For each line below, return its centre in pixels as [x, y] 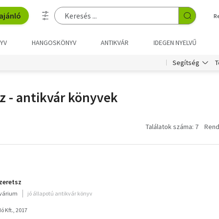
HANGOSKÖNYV [54, 43]
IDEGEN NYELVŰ [175, 43]
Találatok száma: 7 [172, 127]
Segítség [186, 63]
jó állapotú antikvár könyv [60, 193]
